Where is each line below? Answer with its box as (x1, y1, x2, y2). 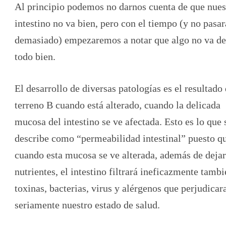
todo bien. (15, 51, 55, 63)
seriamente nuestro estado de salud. (15, 199, 160, 211)
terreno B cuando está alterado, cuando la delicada (15, 99, 220, 111)
